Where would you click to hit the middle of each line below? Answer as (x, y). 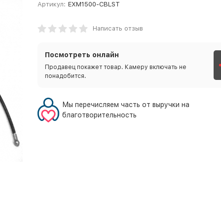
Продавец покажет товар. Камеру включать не (115, 67)
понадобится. (65, 76)
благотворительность (99, 115)
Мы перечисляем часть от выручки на (126, 105)
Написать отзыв (118, 28)
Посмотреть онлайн (82, 55)
